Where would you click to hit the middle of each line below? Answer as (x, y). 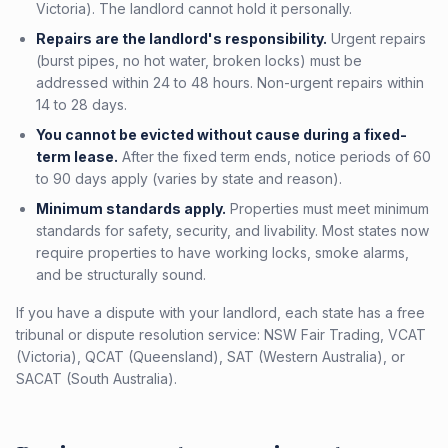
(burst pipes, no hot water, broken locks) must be (199, 60)
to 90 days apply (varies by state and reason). (189, 178)
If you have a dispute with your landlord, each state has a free (220, 312)
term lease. (77, 156)
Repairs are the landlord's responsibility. (181, 38)
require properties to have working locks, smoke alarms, (222, 252)
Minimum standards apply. (131, 208)
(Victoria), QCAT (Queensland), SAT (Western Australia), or (210, 356)
